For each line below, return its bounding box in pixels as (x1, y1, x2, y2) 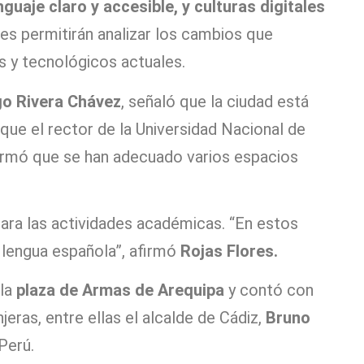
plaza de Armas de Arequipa (16, 280, 224, 301)
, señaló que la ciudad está (121, 91, 309, 111)
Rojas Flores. (180, 240, 278, 261)
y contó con (224, 280, 314, 301)
